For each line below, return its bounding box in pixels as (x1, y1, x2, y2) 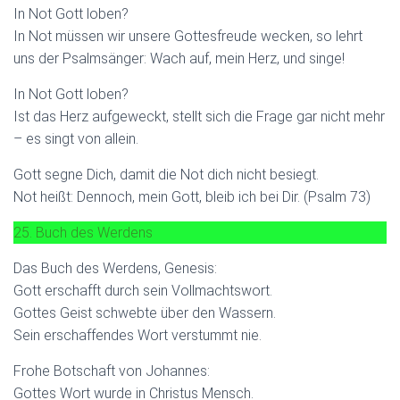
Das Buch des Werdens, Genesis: (13, 259, 217, 277)
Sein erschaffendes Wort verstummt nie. (13, 326, 262, 344)
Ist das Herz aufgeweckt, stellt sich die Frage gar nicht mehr (13, 107, 385, 125)
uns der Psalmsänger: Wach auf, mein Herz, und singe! (13, 49, 345, 67)
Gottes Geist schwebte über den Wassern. (13, 304, 276, 321)
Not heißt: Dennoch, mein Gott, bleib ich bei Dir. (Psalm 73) (13, 187, 371, 205)
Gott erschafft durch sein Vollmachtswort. (13, 281, 272, 299)
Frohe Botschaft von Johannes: (13, 362, 210, 379)
